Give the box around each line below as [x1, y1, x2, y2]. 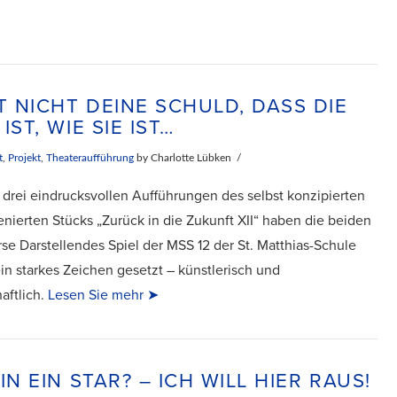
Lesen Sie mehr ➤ [44, 285, 160, 304]
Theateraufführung [46, 152, 135, 164]
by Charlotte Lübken [134, 152, 232, 164]
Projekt [8, 152, 42, 164]
